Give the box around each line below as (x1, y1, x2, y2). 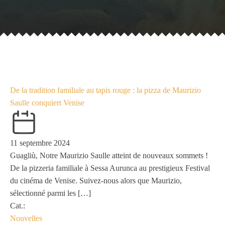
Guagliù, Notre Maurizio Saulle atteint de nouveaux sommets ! (10, 151, 208, 160)
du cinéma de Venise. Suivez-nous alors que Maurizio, (10, 176, 182, 185)
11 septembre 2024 (10, 139, 70, 147)
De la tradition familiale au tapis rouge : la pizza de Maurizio (10, 86, 201, 94)
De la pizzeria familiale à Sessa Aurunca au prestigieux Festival (10, 164, 210, 172)
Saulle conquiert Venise (10, 98, 84, 107)
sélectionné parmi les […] (10, 189, 91, 197)
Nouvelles (10, 214, 42, 222)
